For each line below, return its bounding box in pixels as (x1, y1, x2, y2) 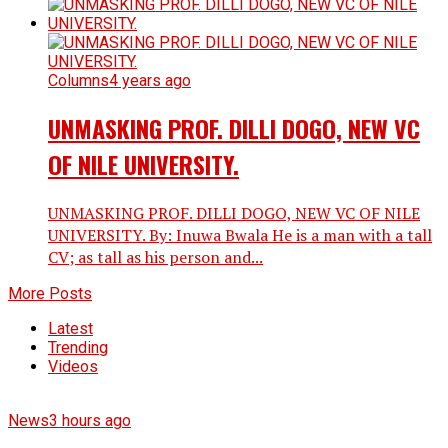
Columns (48, 71, 109, 91)
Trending (48, 337, 108, 357)
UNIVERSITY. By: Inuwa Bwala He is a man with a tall (48, 223, 432, 246)
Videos (48, 356, 98, 376)
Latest (48, 318, 93, 338)
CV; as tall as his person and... (48, 245, 263, 268)
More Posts (8, 283, 92, 303)
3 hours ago (49, 410, 131, 430)
